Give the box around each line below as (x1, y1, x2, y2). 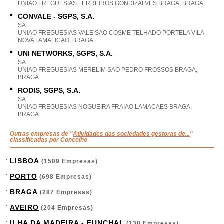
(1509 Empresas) (39, 158, 98, 165)
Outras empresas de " (10, 130, 73, 137)
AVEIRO (10, 203, 39, 211)
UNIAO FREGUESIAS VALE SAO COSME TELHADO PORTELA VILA (18, 29, 204, 36)
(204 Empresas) (39, 204, 93, 211)
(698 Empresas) (37, 173, 92, 180)
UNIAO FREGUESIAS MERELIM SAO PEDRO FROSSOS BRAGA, (18, 66, 197, 73)
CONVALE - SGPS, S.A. (18, 12, 94, 20)
